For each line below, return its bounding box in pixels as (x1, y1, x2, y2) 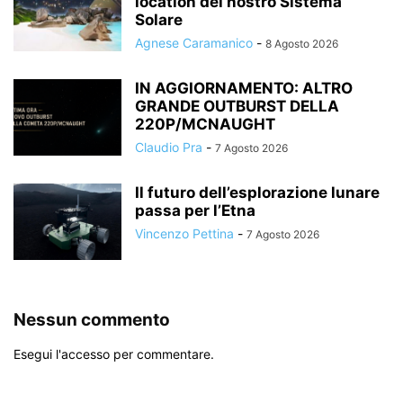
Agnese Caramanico (135, 34, 253, 50)
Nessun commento (13, 309, 170, 330)
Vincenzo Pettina (135, 225, 234, 241)
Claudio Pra (135, 139, 202, 155)
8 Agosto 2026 (265, 36, 338, 50)
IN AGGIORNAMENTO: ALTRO (135, 78, 353, 97)
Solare (135, 10, 183, 29)
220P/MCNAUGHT (135, 114, 275, 133)
